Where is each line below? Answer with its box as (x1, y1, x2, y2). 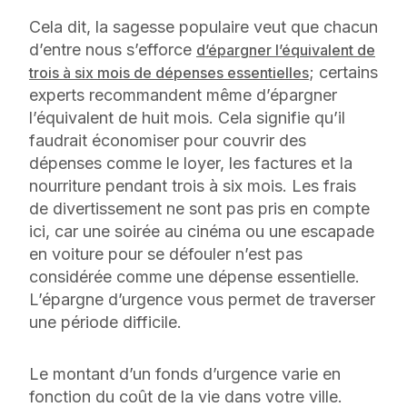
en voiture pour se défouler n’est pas (29, 243, 303, 263)
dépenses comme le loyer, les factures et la (29, 153, 352, 173)
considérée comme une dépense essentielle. (29, 266, 360, 286)
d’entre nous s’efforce (29, 39, 196, 59)
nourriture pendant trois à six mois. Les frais (29, 175, 356, 195)
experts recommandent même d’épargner (29, 84, 337, 104)
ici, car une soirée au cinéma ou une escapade (29, 221, 374, 241)
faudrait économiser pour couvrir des (29, 130, 306, 150)
